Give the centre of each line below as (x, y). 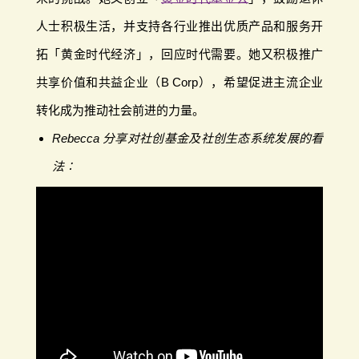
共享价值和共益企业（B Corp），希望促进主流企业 (179, 82)
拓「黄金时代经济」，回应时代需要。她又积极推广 (179, 54)
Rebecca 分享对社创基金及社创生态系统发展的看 (188, 138)
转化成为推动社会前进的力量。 (120, 110)
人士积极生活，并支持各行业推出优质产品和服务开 (179, 26)
